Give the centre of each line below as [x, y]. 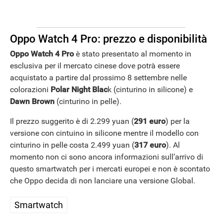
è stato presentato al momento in [133, 54]
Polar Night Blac [79, 90]
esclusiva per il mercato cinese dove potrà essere [95, 66]
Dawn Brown [32, 102]
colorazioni [30, 90]
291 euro [150, 121]
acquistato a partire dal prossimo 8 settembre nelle [98, 78]
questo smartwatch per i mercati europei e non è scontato [110, 169]
